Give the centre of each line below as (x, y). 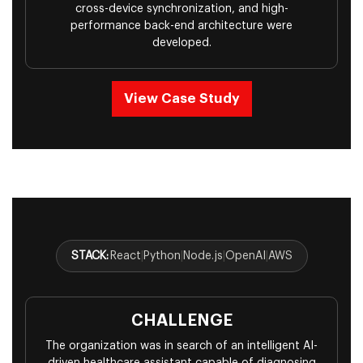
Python (162, 256)
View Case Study (181, 99)
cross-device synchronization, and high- (181, 9)
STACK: (90, 256)
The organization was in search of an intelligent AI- (181, 346)
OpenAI (245, 256)
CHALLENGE (181, 321)
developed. (181, 43)
